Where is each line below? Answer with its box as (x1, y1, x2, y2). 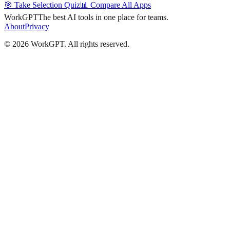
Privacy (25, 22, 49, 31)
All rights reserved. (68, 39, 129, 48)
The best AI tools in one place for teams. (38, 12, 168, 22)
